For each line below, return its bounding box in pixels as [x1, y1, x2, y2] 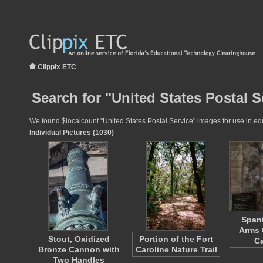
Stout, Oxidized [48, 234, 110, 244]
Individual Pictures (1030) [29, 129, 114, 137]
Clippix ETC [38, 63, 76, 71]
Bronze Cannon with [38, 245, 120, 254]
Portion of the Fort [139, 234, 213, 244]
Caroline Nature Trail [135, 245, 217, 254]
